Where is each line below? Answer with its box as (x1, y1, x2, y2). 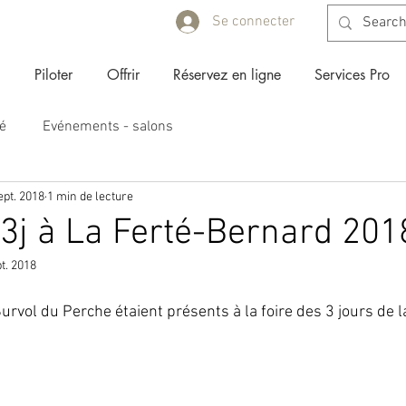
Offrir (106, 65, 140, 85)
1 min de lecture (47, 188, 133, 205)
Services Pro (314, 65, 390, 85)
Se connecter (212, 12, 295, 31)
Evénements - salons (43, 118, 173, 137)
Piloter (34, 65, 72, 85)
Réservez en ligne (172, 65, 281, 85)
